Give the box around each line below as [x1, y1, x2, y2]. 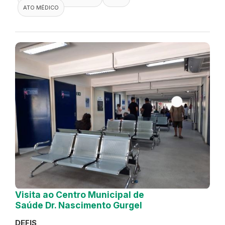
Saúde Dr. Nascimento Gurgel [15, 200, 142, 211]
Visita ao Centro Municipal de [15, 189, 144, 200]
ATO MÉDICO [23, 4, 59, 12]
